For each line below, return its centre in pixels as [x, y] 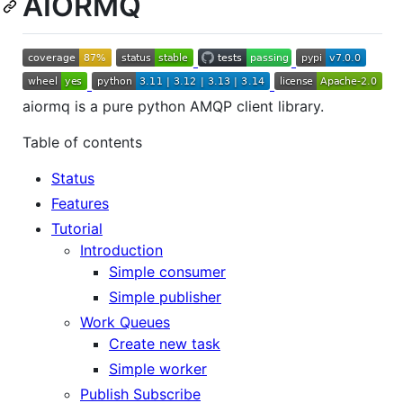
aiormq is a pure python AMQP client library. [173, 106]
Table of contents [82, 142]
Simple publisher [165, 296]
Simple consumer [167, 271]
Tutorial [77, 228]
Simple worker [158, 368]
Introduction [121, 250]
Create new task [165, 343]
